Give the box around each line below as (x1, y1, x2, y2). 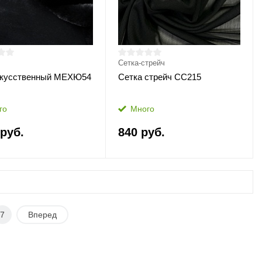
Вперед (28, 210, 57, 219)
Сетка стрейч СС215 (118, 72, 201, 82)
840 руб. (118, 126, 165, 139)
